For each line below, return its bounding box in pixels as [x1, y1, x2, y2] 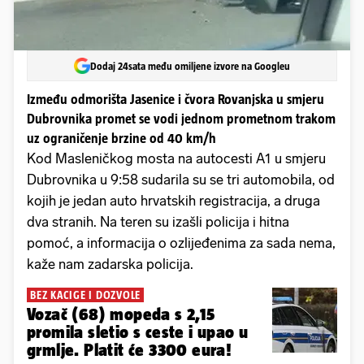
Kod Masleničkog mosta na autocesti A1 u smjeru [27, 150, 326, 167]
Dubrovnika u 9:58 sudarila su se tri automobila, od [27, 171, 335, 188]
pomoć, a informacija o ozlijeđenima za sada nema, [27, 235, 336, 252]
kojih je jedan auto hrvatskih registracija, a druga [27, 193, 320, 210]
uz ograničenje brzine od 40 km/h [27, 131, 216, 146]
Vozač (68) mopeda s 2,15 [27, 305, 215, 324]
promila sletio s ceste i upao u [27, 323, 249, 342]
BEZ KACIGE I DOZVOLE [30, 288, 141, 302]
